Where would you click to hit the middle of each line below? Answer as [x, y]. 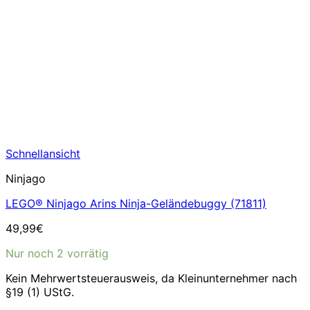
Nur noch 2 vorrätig [57, 253]
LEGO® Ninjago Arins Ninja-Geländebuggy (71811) [136, 203]
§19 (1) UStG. [40, 292]
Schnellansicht [43, 153]
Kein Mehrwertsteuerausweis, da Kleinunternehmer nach [151, 278]
